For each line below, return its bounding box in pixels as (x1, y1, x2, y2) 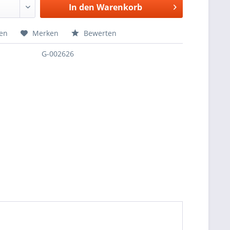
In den (68, 2, 94, 13)
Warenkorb (96, 2, 142, 13)
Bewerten (82, 28, 117, 38)
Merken (32, 28, 59, 38)
